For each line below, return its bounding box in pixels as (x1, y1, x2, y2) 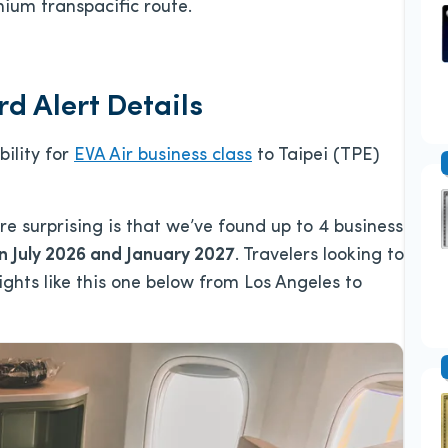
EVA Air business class (74, 146, 252, 165)
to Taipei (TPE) (252, 146, 380, 165)
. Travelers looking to (235, 246, 404, 265)
